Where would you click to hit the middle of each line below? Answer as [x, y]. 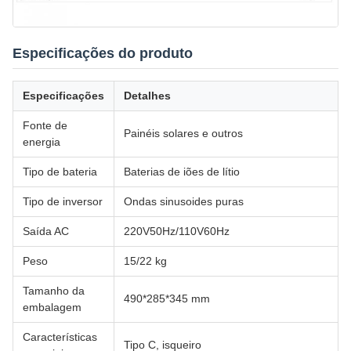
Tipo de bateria [60, 172]
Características [60, 337]
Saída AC [46, 232]
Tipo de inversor [63, 202]
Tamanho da [54, 291]
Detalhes [147, 96]
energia [42, 142]
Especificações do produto [103, 54]
